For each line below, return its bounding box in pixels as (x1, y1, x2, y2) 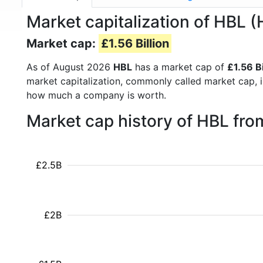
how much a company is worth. (26, 89, 166, 101)
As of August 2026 (26, 61, 113, 73)
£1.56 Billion (101, 36, 169, 50)
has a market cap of (132, 61, 227, 73)
